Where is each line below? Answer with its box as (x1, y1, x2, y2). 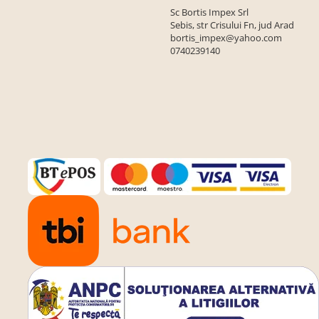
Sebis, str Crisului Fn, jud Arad (170, 18, 294, 31)
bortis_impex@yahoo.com (170, 31, 282, 44)
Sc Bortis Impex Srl (170, 5, 249, 19)
